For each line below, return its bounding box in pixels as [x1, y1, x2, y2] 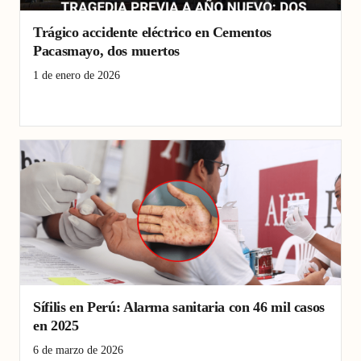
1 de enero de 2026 [33, 69, 120, 81]
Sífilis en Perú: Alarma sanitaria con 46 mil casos [33, 299, 326, 315]
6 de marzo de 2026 [33, 344, 123, 356]
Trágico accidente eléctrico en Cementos [33, 24, 272, 40]
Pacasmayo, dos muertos [33, 43, 180, 59]
